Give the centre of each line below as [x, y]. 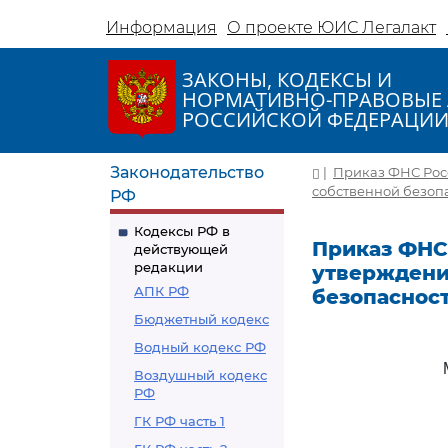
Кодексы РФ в [182, 231]
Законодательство [187, 172]
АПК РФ [161, 291]
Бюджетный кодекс [201, 319]
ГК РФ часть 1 [179, 421]
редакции [168, 267]
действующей [181, 249]
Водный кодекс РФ [200, 347]
